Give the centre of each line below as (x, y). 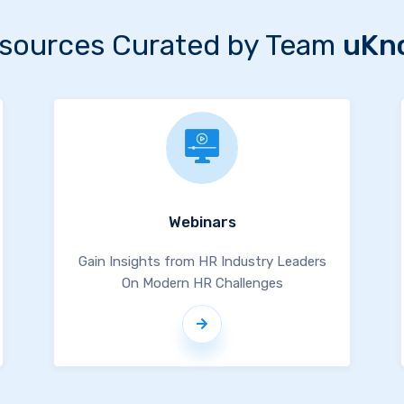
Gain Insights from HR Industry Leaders (202, 262)
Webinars (202, 222)
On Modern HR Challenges (202, 283)
